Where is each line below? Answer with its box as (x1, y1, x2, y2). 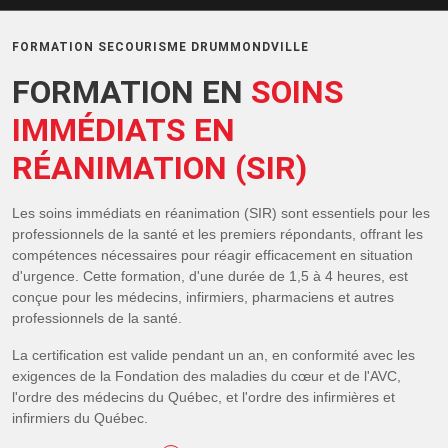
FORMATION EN (12, 73, 251, 111)
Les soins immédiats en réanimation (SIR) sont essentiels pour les (12, 205, 430, 221)
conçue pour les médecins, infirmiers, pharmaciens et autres (12, 289, 394, 305)
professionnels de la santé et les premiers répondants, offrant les (12, 226, 423, 242)
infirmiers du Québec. (12, 410, 148, 426)
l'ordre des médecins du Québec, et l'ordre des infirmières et (12, 389, 395, 405)
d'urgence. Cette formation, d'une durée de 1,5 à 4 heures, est (12, 268, 408, 284)
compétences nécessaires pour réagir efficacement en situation (12, 247, 413, 263)
